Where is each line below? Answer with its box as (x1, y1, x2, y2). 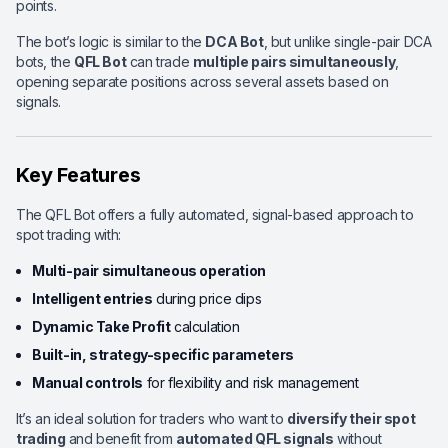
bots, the (16, 53, 74, 70)
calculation (170, 318, 240, 335)
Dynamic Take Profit (32, 318, 171, 335)
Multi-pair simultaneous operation (32, 262, 266, 279)
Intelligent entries (32, 290, 153, 307)
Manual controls (32, 374, 143, 391)
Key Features (16, 163, 141, 187)
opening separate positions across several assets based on (16, 73, 389, 90)
